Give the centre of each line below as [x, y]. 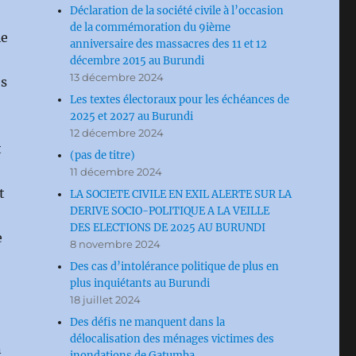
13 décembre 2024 [117, 77]
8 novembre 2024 [116, 244]
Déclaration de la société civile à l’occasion [177, 11]
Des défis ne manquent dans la [148, 322]
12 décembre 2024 [117, 133]
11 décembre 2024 [116, 172]
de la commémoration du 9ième [151, 27]
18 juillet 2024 [106, 300]
